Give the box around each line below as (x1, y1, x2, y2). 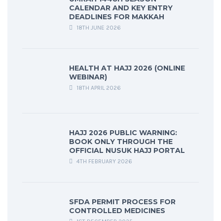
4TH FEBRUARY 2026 (75, 158, 132, 165)
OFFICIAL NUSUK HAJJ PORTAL (69, 146, 185, 155)
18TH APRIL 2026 (75, 84, 121, 92)
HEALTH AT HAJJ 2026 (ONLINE (69, 64, 185, 73)
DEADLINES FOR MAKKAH (69, 12, 164, 22)
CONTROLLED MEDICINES (69, 206, 165, 216)
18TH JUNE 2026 (75, 24, 121, 32)
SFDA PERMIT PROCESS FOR (69, 197, 176, 207)
